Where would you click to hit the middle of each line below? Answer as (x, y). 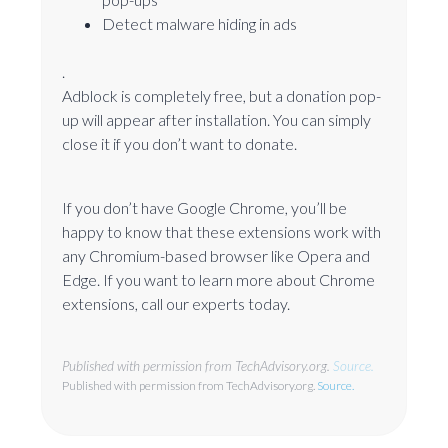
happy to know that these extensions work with (221, 231)
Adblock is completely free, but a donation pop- (221, 95)
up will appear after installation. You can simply (216, 119)
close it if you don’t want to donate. (179, 143)
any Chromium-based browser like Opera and (216, 255)
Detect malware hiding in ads (199, 23)
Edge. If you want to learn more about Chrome (218, 279)
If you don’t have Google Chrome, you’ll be (204, 207)
